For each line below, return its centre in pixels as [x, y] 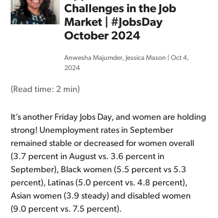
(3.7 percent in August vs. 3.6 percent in [88, 157]
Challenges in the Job [120, 9]
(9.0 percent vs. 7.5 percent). [66, 209]
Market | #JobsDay [114, 23]
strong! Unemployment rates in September [92, 131]
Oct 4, [180, 58]
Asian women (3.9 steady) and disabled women [101, 196]
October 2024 [102, 36]
